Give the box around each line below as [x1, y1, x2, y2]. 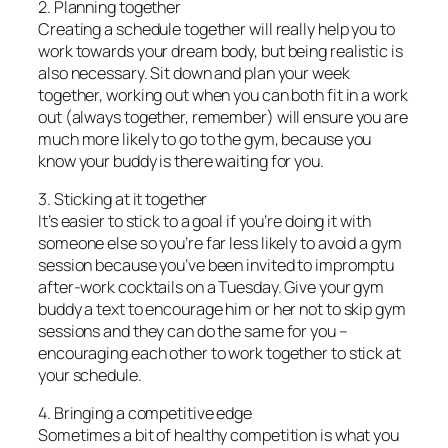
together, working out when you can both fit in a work [38, 83, 408, 106]
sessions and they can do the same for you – [38, 319, 348, 342]
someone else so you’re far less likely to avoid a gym [38, 231, 402, 254]
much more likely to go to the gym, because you [38, 127, 372, 150]
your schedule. [38, 363, 142, 386]
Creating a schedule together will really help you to [38, 17, 395, 40]
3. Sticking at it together [38, 187, 208, 210]
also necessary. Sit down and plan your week [38, 61, 350, 84]
